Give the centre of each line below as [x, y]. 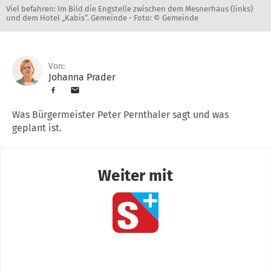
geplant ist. [37, 128]
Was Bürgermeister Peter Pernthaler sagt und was [120, 114]
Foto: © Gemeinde [166, 18]
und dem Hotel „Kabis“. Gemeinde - [70, 18]
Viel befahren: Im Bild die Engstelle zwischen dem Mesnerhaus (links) [129, 8]
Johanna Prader [82, 77]
